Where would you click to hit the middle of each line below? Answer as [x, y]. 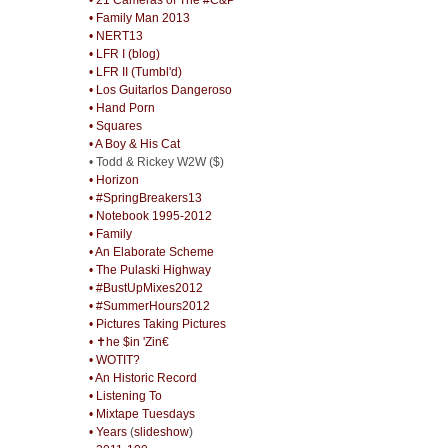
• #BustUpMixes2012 [145, 287]
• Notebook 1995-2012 [150, 215]
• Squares [115, 125]
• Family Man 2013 [139, 17]
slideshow [161, 431]
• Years [107, 431]
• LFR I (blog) [124, 53]
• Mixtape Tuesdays [141, 413]
